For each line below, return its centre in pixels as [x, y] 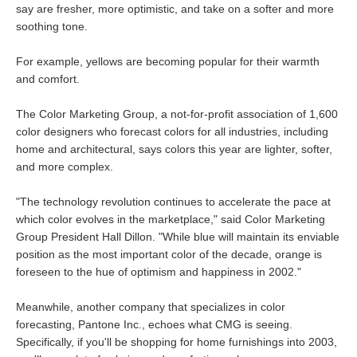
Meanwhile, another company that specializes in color [151, 307]
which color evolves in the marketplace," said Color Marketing [171, 219]
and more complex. [65, 167]
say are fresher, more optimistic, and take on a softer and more [175, 9]
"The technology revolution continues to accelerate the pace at [173, 202]
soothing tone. [52, 26]
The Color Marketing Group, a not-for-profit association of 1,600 [177, 114]
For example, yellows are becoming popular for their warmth [168, 61]
